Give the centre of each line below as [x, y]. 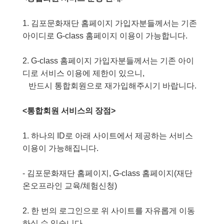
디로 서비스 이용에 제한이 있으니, [83, 73]
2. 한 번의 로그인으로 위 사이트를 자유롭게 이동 [109, 211]
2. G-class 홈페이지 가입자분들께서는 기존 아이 [108, 61]
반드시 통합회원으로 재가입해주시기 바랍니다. [109, 86]
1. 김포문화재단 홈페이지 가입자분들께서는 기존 [110, 23]
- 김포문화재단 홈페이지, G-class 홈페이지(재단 [107, 173]
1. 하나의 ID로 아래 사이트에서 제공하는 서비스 [108, 136]
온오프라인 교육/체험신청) [71, 186]
